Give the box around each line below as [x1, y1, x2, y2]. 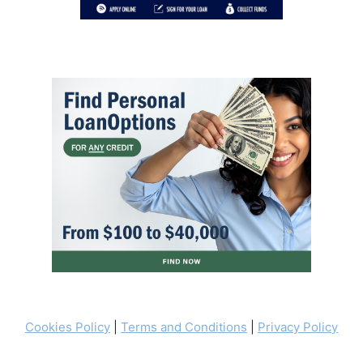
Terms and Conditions [121, 319, 247, 335]
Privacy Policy [258, 319, 338, 335]
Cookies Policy [25, 319, 110, 335]
